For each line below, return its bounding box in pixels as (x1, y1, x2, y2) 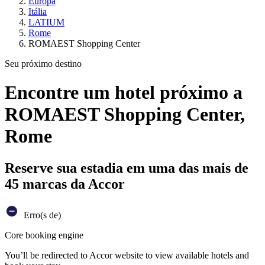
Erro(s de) (21, 209, 61, 220)
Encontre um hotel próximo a (5, 82, 243, 104)
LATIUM (28, 17, 64, 27)
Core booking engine (5, 230, 83, 240)
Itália (28, 7, 47, 17)
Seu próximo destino (5, 59, 82, 69)
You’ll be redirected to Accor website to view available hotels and (5, 250, 249, 260)
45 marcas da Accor (5, 176, 125, 192)
